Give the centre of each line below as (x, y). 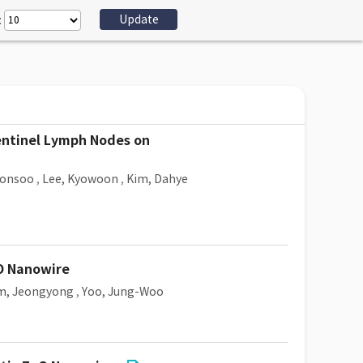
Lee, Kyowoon (80, 179)
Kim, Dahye (157, 179)
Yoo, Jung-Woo (123, 292)
